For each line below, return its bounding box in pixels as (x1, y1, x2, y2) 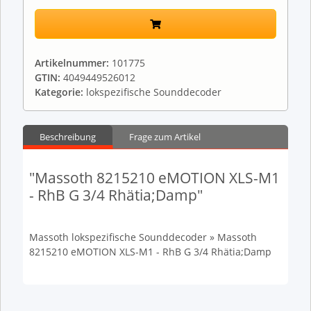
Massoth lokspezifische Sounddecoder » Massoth (28, 230, 257, 244)
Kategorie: (35, 85, 86, 99)
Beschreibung (40, 130, 96, 143)
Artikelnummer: (35, 56, 112, 69)
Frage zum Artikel (129, 130, 201, 143)
